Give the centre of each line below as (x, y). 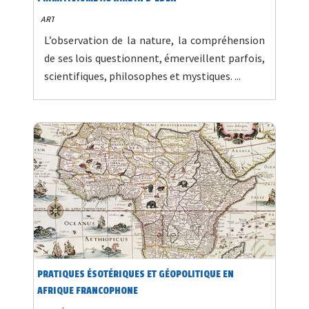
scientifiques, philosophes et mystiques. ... (142, 76)
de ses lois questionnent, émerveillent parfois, (154, 58)
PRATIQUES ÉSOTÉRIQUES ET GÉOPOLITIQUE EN (136, 275)
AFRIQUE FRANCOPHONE (88, 291)
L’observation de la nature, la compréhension (154, 40)
